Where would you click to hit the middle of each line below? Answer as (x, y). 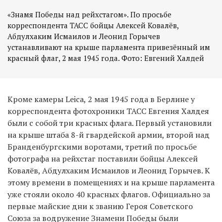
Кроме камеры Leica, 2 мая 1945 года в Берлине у (101, 99)
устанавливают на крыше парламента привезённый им (109, 47)
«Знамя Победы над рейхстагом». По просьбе (89, 14)
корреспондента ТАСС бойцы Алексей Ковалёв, (93, 25)
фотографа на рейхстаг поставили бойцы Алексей (103, 158)
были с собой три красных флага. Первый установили (110, 123)
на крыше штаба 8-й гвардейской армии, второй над (109, 135)
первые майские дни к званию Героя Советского (100, 206)
